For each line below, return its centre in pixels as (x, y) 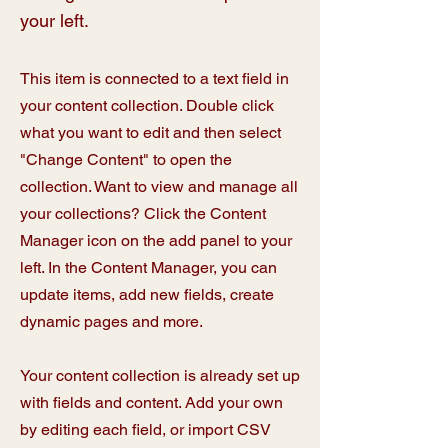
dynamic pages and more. (111, 321)
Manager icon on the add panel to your (156, 240)
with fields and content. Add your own (151, 402)
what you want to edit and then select (150, 132)
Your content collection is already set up (160, 375)
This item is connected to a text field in (154, 78)
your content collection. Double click (147, 105)
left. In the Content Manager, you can (148, 267)
